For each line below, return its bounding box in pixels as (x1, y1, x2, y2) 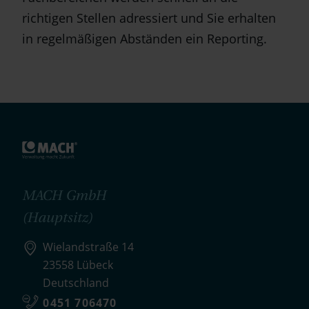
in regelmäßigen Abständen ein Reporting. (22, 30, 268, 48)
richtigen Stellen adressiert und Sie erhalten (22, 10, 277, 27)
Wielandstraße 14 (43, 239, 134, 255)
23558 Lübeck (43, 257, 114, 273)
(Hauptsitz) (22, 207, 93, 228)
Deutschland (43, 275, 110, 291)
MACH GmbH (22, 185, 107, 206)
